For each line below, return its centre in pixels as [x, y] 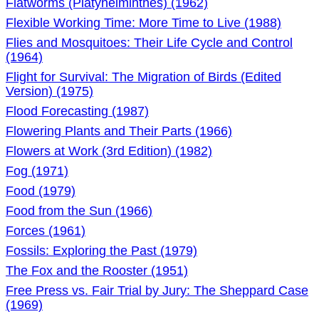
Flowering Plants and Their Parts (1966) [119, 131]
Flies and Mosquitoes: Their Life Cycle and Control [149, 43]
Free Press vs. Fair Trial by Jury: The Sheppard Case [157, 291]
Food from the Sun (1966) [79, 211]
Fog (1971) [37, 171]
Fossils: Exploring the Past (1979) [101, 251]
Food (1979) [41, 191]
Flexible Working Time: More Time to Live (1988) [143, 23]
